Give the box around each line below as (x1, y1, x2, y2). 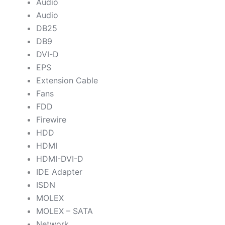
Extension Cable (36, 75, 98, 85)
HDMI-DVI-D (36, 154, 83, 164)
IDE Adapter (36, 167, 82, 177)
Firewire (36, 115, 66, 125)
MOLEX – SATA (36, 206, 93, 216)
